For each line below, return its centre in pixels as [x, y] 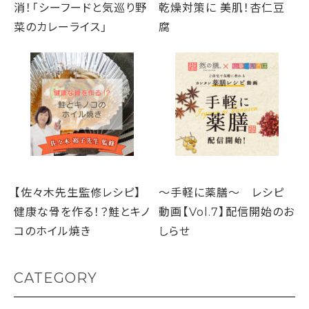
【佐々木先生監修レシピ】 [78, 192]
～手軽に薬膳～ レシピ [221, 192]
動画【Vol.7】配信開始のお [227, 211]
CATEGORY [56, 277]
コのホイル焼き [52, 231]
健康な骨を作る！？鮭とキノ [82, 211]
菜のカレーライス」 [61, 26]
